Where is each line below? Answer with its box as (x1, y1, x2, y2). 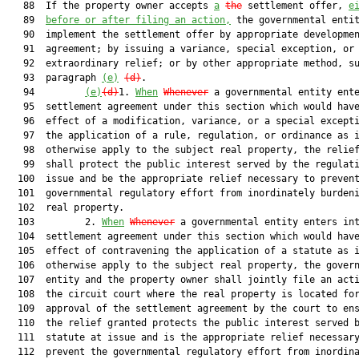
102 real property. (6, 202, 124, 213)
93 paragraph (6, 72, 102, 83)
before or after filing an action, (46, 14, 231, 26)
